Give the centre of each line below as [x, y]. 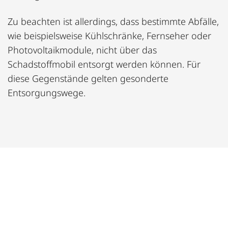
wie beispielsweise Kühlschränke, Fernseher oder [109, 35]
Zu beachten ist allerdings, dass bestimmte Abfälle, [113, 21]
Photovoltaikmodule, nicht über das [82, 50]
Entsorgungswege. [47, 92]
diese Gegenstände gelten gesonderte [88, 78]
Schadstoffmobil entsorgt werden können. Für [104, 64]
